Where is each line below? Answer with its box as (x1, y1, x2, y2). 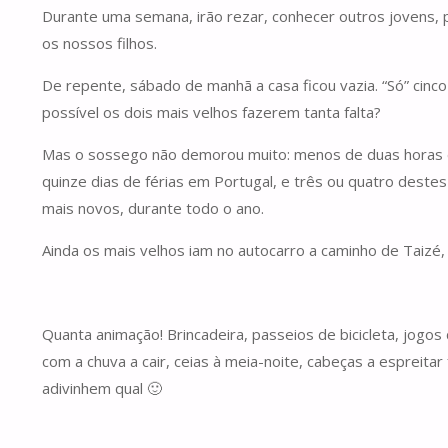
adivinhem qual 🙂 (42, 377, 162, 398)
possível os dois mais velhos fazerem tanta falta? (42, 101, 381, 122)
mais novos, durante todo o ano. (42, 197, 264, 218)
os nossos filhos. (42, 32, 157, 53)
